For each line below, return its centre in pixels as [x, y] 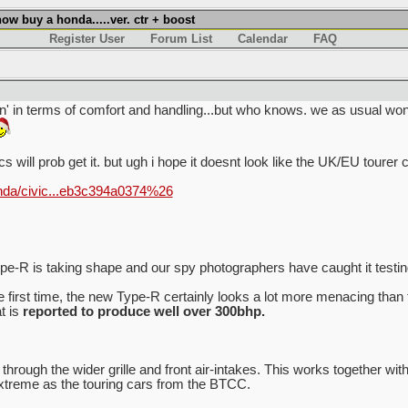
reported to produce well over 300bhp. [143, 311]
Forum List [181, 39]
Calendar [263, 39]
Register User [87, 39]
